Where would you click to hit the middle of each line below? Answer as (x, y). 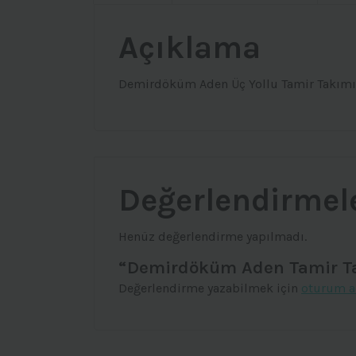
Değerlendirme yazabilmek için (210, 288)
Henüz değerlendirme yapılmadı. (213, 237)
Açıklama (190, 48)
